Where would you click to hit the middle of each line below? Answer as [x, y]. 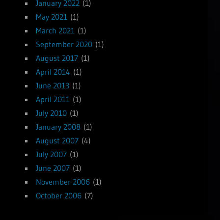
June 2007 [53, 168]
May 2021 [51, 17]
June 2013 [52, 86]
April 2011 [53, 99]
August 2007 [57, 141]
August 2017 [57, 58]
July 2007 [51, 154]
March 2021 [55, 31]
